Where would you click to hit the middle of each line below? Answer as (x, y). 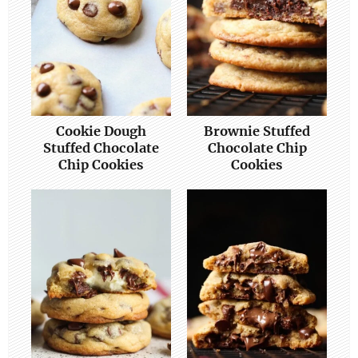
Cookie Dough (101, 131)
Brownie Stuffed (257, 131)
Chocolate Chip (257, 147)
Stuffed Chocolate (101, 147)
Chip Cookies (101, 164)
